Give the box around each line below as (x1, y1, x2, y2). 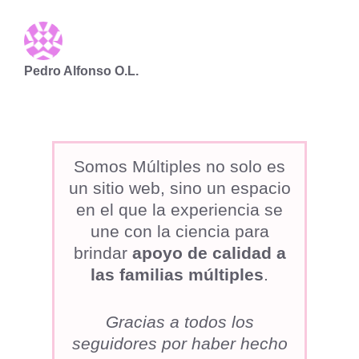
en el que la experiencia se (76, 200, 283, 219)
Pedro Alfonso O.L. (24, 64, 139, 78)
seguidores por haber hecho (71, 333, 288, 353)
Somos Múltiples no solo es (74, 157, 285, 175)
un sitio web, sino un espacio (68, 179, 291, 197)
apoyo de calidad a (131, 244, 286, 262)
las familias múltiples (91, 265, 264, 284)
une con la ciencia (90, 222, 230, 240)
